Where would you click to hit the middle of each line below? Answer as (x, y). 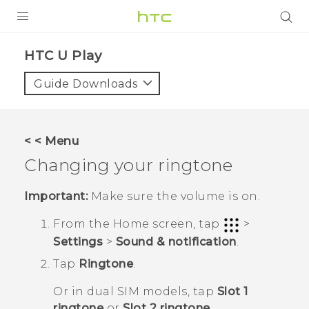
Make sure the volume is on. (174, 197)
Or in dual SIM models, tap (135, 291)
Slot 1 (232, 291)
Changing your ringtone (128, 165)
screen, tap (186, 224)
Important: (56, 197)
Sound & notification (176, 241)
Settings (78, 241)
